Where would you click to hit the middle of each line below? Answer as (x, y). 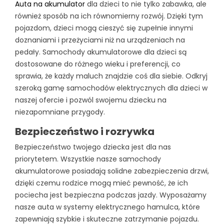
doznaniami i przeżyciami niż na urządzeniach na (100, 40)
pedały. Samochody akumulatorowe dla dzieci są (101, 52)
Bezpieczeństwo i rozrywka (85, 131)
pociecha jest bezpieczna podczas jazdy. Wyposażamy (111, 195)
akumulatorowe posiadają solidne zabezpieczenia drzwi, (112, 171)
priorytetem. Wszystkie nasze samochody (88, 159)
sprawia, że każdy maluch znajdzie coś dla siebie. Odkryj (111, 76)
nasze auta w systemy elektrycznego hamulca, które (107, 207)
